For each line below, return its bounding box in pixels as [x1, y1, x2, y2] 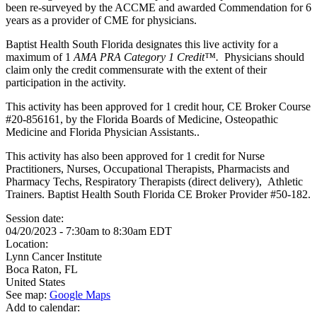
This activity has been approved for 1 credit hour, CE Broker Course [6, 100, 311, 113]
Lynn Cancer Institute [6, 250, 102, 263]
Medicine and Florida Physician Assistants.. [6, 126, 205, 138]
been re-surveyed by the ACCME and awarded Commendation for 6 [6, 1, 311, 13]
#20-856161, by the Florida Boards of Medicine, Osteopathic [6, 113, 278, 125]
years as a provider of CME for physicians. [6, 14, 197, 26]
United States [6, 276, 65, 288]
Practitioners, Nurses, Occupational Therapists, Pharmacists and [6, 163, 289, 175]
